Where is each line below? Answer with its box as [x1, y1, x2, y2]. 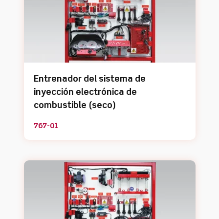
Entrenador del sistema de [33, 75, 146, 84]
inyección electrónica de [33, 88, 137, 97]
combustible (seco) [33, 101, 116, 110]
